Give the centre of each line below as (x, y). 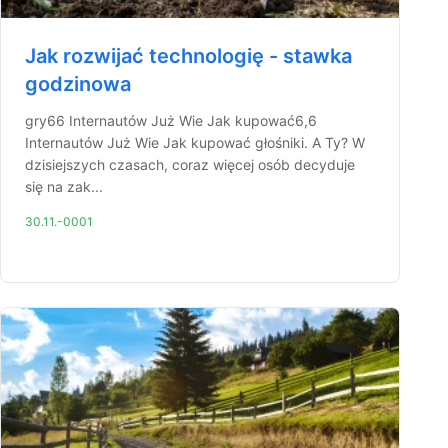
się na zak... (64, 186)
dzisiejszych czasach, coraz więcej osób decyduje (190, 164)
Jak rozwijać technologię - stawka (188, 56)
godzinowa (78, 84)
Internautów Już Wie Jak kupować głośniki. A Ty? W (195, 142)
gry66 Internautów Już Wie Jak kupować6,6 (171, 120)
